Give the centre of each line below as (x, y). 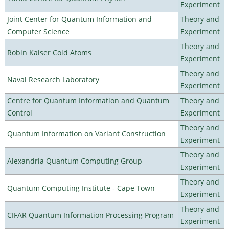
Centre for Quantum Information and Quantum (88, 100)
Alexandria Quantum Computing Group (74, 161)
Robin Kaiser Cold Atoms (49, 52)
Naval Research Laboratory (53, 79)
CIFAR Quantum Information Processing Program (90, 215)
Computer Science (38, 31)
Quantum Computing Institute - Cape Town (81, 188)
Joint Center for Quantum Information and (79, 19)
